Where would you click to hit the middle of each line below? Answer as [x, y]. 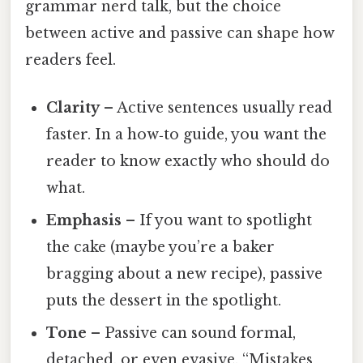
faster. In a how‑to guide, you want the [187, 134]
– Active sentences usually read [216, 107]
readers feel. [70, 60]
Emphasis [84, 220]
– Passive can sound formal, [192, 333]
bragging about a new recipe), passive [185, 273]
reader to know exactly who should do [188, 161]
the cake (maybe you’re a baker [161, 247]
